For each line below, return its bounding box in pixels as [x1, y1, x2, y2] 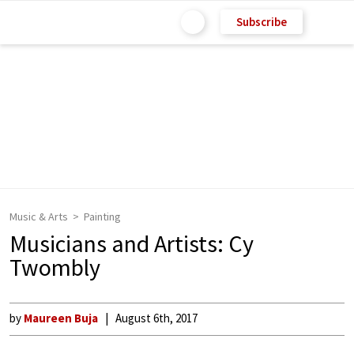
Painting [84, 209, 121, 224]
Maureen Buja [24, 311, 98, 326]
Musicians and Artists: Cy [9, 228, 254, 258]
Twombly [9, 252, 100, 282]
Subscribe [236, 13, 287, 29]
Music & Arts [9, 209, 68, 224]
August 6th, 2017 [115, 311, 198, 326]
